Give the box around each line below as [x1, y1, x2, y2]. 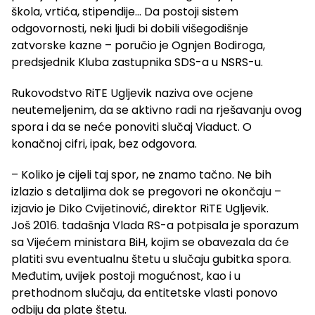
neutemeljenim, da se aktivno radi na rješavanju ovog [11, 102, 302, 119]
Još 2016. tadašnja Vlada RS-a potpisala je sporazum [11, 217, 299, 234]
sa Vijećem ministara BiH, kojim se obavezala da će [11, 234, 289, 251]
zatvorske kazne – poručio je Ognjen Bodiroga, [11, 37, 265, 54]
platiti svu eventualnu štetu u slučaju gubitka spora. [11, 251, 291, 268]
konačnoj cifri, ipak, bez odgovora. [11, 136, 197, 153]
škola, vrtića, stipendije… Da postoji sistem [11, 4, 238, 20]
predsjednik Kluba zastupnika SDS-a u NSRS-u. [11, 54, 263, 71]
